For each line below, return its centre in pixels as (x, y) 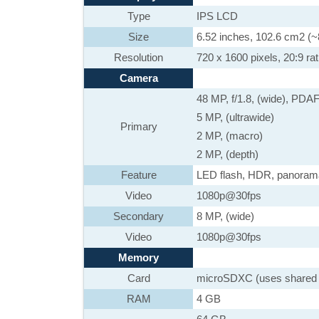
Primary (138, 126)
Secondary (138, 216)
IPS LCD (217, 16)
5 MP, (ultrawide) (235, 117)
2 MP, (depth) (228, 154)
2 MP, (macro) (230, 136)
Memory (138, 257)
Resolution (138, 57)
